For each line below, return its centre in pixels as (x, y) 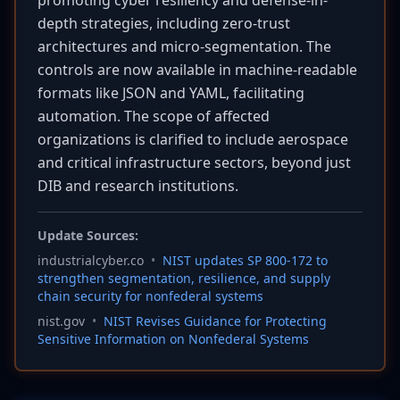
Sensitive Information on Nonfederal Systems (173, 339)
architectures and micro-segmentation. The (184, 46)
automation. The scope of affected (154, 116)
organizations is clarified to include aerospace (193, 139)
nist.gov (61, 321)
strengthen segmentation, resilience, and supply (184, 278)
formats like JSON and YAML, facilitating (171, 93)
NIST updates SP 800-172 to (245, 260)
